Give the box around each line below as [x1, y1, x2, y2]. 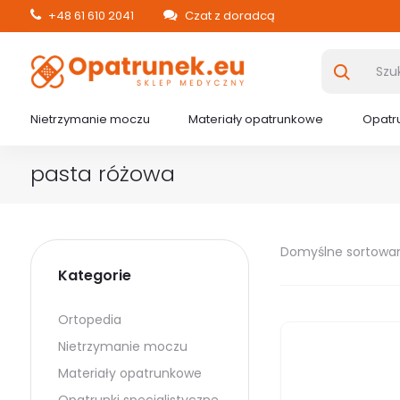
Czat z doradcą [181, 7, 275, 24]
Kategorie [57, 265, 131, 286]
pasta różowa [29, 159, 175, 188]
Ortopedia [57, 311, 121, 329]
